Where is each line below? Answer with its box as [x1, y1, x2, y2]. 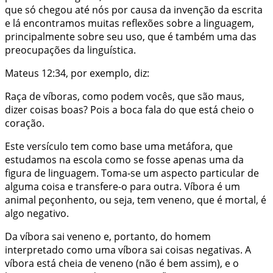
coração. [5, 116, 44, 130]
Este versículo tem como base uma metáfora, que [5, 139, 233, 153]
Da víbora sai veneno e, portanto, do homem [5, 229, 211, 243]
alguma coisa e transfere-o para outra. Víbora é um [5, 179, 240, 193]
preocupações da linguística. [5, 43, 136, 57]
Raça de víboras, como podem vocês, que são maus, [5, 89, 244, 103]
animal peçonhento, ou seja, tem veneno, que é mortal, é [5, 193, 266, 207]
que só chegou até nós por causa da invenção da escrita [5, 2, 263, 16]
